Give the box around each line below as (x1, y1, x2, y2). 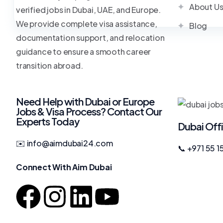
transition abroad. (16, 60, 83, 71)
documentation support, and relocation (16, 32, 165, 43)
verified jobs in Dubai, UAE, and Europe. (16, 4, 161, 15)
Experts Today (16, 115, 79, 127)
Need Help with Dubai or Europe (16, 95, 154, 108)
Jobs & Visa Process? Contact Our (16, 105, 162, 117)
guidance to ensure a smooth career (16, 46, 151, 57)
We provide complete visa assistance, (16, 18, 157, 29)
